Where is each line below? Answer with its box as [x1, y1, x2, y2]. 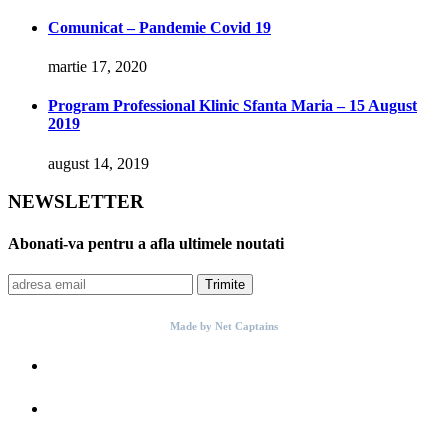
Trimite [205, 276, 245, 292]
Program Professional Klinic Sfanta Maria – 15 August [48, 97, 417, 115]
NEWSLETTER [8, 191, 144, 213]
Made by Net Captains [170, 319, 278, 332]
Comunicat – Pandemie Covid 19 [48, 18, 271, 36]
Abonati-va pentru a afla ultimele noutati [8, 234, 284, 252]
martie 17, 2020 [48, 58, 147, 76]
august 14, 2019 [48, 154, 149, 172]
